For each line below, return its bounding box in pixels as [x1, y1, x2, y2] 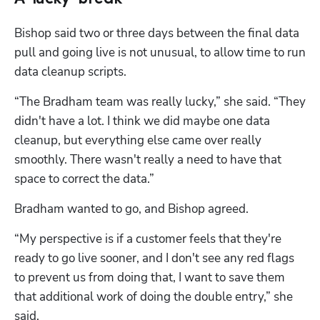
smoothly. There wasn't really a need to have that [14, 151, 281, 168]
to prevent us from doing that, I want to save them [14, 269, 285, 286]
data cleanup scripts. [14, 63, 129, 80]
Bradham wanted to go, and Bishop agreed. [14, 200, 251, 217]
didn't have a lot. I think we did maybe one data [14, 112, 270, 129]
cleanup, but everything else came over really [14, 131, 261, 149]
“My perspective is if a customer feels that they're [14, 230, 281, 247]
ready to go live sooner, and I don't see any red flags [14, 249, 294, 266]
